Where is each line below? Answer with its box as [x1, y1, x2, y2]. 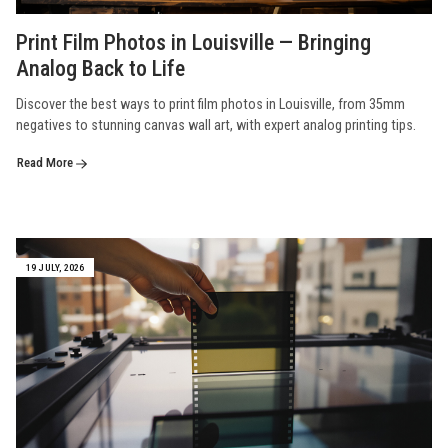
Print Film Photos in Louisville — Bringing [16, 30, 371, 56]
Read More [17, 155, 76, 171]
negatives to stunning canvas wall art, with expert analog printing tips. [16, 117, 416, 135]
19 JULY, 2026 [25, 262, 85, 274]
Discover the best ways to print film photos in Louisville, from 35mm [16, 96, 405, 114]
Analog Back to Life [16, 56, 185, 82]
